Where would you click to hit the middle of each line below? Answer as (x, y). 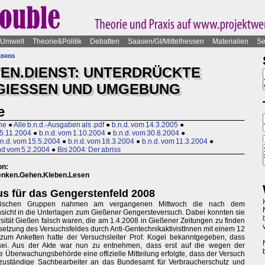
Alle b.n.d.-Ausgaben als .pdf (59, 125)
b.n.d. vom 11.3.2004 (175, 142)
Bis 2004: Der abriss (89, 150)
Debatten (105, 41)
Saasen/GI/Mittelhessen (166, 41)
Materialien (230, 41)
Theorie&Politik (57, 41)
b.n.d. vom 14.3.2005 (145, 125)
